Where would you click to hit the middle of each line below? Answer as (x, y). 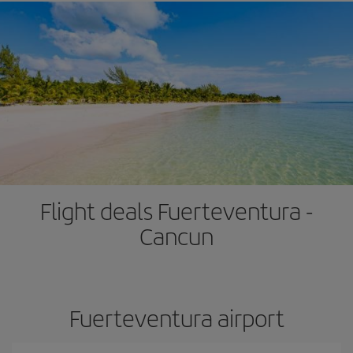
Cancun (176, 236)
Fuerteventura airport (176, 318)
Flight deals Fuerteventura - (176, 210)
